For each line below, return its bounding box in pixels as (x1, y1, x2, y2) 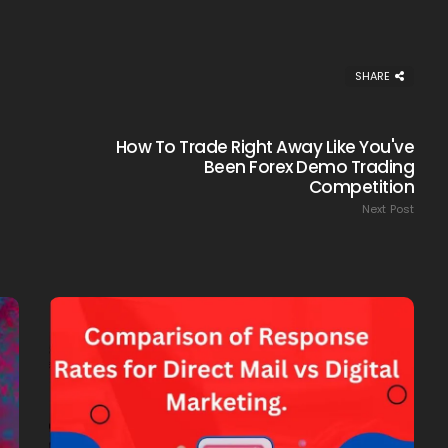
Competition (308, 174, 415, 199)
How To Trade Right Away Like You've (115, 134, 415, 159)
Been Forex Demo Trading (203, 154, 415, 179)
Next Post (362, 200, 415, 217)
